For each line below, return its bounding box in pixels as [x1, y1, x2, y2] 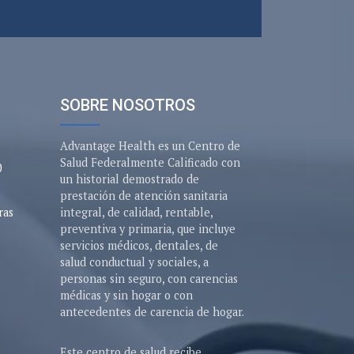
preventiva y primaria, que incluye [60, 221, 235, 236]
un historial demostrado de [60, 171, 199, 186]
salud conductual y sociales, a [60, 254, 209, 269]
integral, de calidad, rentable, [60, 205, 213, 220]
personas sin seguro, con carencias [60, 271, 238, 286]
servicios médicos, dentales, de [60, 238, 218, 253]
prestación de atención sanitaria [60, 188, 228, 203]
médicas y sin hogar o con [60, 288, 193, 303]
